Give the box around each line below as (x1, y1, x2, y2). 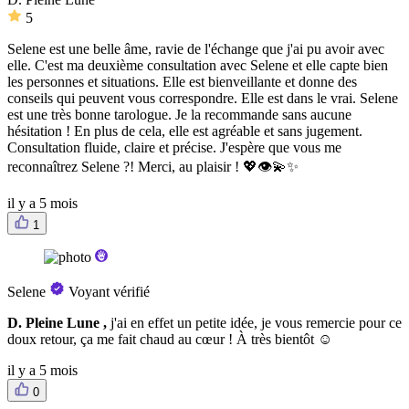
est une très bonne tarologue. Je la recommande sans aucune (7, 107, 351, 123)
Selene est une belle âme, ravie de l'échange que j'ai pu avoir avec (7, 41, 384, 58)
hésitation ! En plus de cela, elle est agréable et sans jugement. (7, 123, 362, 140)
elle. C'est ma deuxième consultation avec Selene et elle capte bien (7, 58, 388, 74)
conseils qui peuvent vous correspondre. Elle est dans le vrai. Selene (7, 90, 398, 107)
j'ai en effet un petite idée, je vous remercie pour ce (110, 315, 402, 331)
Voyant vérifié (68, 284, 150, 300)
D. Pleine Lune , (7, 315, 110, 331)
